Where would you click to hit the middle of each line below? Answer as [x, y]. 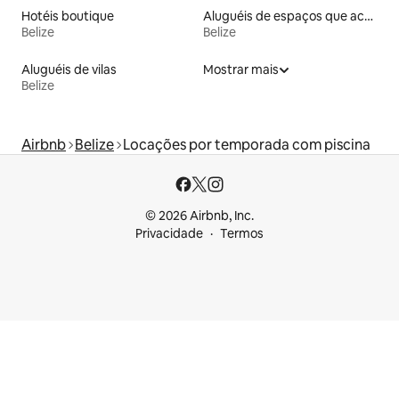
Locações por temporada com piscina [247, 144]
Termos [242, 233]
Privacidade [169, 233]
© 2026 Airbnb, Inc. [199, 216]
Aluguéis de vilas [69, 69]
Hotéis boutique [68, 16]
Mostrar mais [241, 69]
